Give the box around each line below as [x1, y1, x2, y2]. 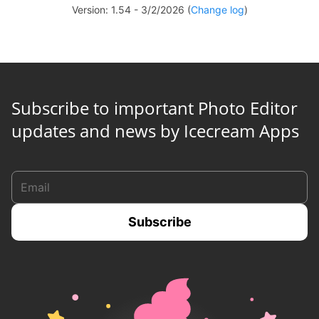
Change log [190, 4, 244, 16]
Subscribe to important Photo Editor [11, 96, 298, 120]
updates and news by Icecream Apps [11, 119, 299, 143]
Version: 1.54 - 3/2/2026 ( [71, 4, 191, 16]
